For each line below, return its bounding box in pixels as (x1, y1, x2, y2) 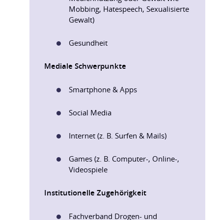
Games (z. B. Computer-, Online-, (69, 154, 179, 164)
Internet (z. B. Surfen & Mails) (69, 131, 166, 140)
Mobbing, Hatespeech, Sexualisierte (69, 4, 189, 14)
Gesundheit (69, 38, 108, 48)
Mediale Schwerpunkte (44, 61, 126, 71)
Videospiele (69, 165, 108, 174)
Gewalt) (69, 15, 94, 25)
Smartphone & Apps (69, 84, 137, 94)
